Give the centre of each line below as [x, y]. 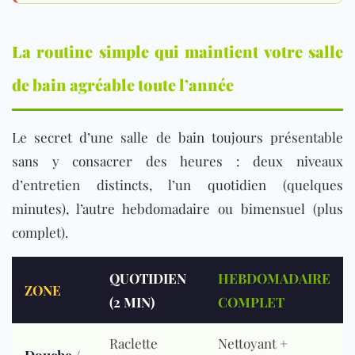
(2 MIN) [132, 302]
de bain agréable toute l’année [123, 85]
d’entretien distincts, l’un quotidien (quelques [177, 185]
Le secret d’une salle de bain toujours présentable [177, 137]
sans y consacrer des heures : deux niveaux [177, 161]
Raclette [134, 344]
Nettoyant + [253, 344]
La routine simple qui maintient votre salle [177, 52]
